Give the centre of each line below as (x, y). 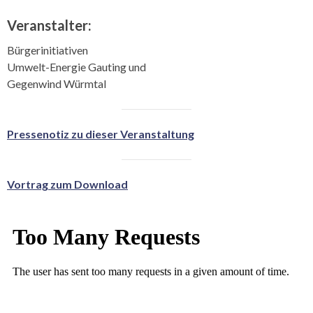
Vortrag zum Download (67, 184)
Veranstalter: (49, 25)
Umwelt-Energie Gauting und (77, 66)
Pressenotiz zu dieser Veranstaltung (101, 133)
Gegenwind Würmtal (57, 83)
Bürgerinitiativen (48, 50)
